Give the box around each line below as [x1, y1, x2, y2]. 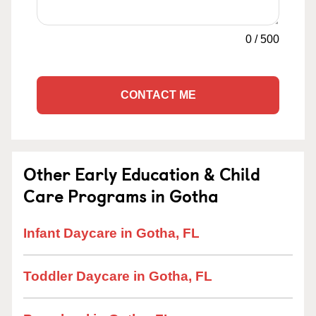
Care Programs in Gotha [23, 183, 219, 208]
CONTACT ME [120, 89, 196, 101]
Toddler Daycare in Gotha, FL [23, 269, 212, 284]
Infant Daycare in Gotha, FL [23, 226, 200, 241]
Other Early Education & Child [23, 161, 260, 186]
